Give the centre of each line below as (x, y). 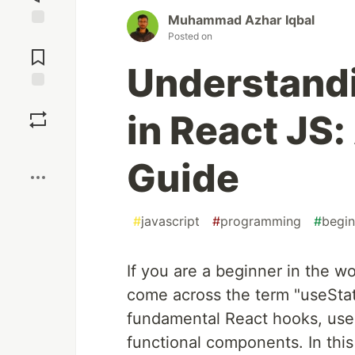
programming (261, 221)
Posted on (190, 36)
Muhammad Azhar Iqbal (241, 20)
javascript (170, 221)
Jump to (38, 37)
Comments (38, 51)
